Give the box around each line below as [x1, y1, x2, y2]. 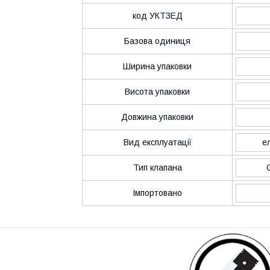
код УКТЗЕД [132, 10, 183, 20]
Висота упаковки [125, 86, 190, 96]
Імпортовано [133, 187, 182, 198]
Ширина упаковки [123, 61, 192, 71]
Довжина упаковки [121, 111, 193, 122]
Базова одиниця [124, 36, 190, 46]
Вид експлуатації [123, 137, 192, 147]
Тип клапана [133, 162, 182, 172]
